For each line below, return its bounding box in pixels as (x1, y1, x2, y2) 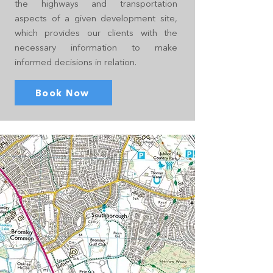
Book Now (35, 87, 90, 99)
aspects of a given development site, (15, 12, 177, 24)
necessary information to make (15, 41, 177, 53)
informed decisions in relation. (15, 56, 136, 68)
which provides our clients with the (15, 27, 177, 38)
